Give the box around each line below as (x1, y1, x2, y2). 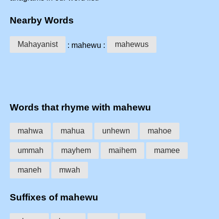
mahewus (115, 40, 149, 48)
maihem (109, 146, 136, 155)
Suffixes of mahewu (10, 192, 98, 202)
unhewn (102, 127, 130, 135)
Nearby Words (10, 15, 74, 26)
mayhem (61, 146, 91, 155)
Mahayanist (18, 40, 58, 48)
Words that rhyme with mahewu (10, 102, 151, 112)
